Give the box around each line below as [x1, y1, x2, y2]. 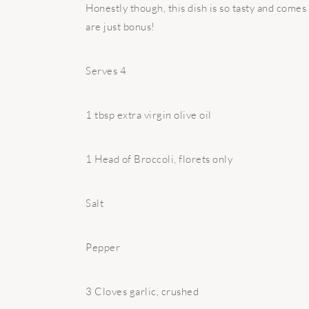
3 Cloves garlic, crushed [86, 285, 199, 298]
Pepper [86, 241, 120, 254]
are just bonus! [86, 20, 155, 33]
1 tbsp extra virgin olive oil [86, 108, 212, 121]
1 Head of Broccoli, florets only [86, 152, 232, 166]
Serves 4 [86, 64, 126, 77]
